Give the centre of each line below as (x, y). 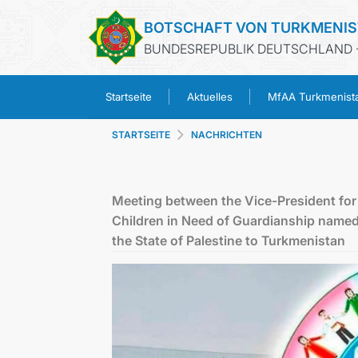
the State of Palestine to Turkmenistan (228, 241)
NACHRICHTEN (225, 135)
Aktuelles (209, 97)
